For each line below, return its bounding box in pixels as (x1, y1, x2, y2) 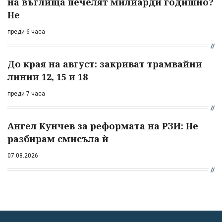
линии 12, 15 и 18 (7, 70, 88, 83)
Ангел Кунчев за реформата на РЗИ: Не (7, 119, 198, 132)
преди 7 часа (7, 90, 45, 97)
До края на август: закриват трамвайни (7, 57, 202, 70)
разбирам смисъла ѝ (7, 132, 109, 145)
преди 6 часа (7, 28, 45, 35)
